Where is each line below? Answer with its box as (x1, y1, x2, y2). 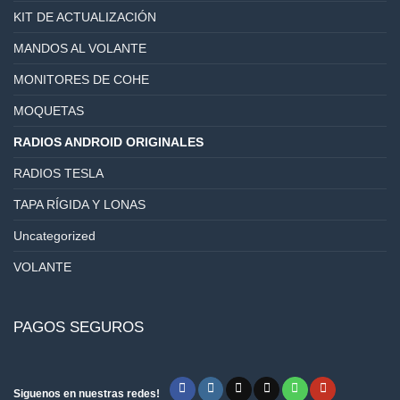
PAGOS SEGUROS (12, 319, 144, 337)
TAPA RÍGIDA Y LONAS (12, 196, 146, 212)
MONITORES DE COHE (12, 71, 149, 87)
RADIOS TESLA (12, 165, 104, 180)
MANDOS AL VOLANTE (12, 40, 146, 55)
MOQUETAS (12, 103, 84, 118)
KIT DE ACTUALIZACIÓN (12, 9, 156, 24)
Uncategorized (12, 228, 96, 243)
